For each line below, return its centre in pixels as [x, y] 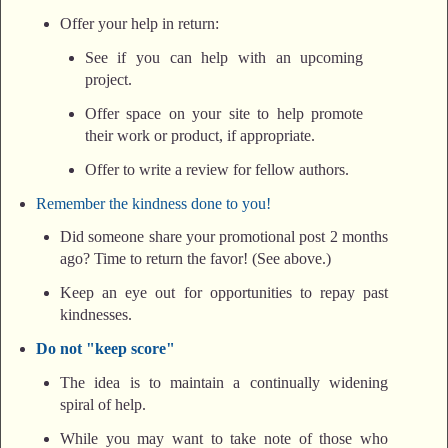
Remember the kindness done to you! [153, 203]
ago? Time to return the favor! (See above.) [196, 259]
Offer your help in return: [140, 24]
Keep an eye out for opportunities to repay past [224, 293]
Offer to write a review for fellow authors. [216, 169]
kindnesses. [96, 315]
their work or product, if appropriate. [199, 135]
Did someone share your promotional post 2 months [224, 237]
